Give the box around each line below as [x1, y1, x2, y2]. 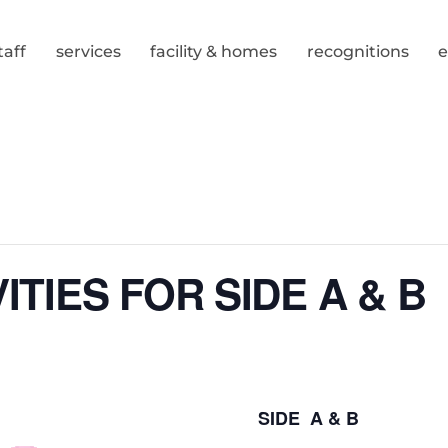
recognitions [306, 42, 409, 61]
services [55, 42, 121, 61]
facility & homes [150, 42, 278, 61]
